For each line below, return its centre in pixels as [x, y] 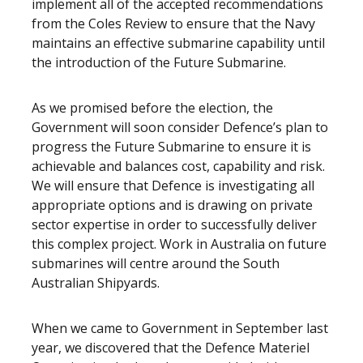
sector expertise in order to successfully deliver [174, 224]
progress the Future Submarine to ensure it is [171, 147]
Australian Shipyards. [96, 283]
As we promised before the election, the [152, 108]
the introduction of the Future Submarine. [159, 62]
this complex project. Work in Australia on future [179, 244]
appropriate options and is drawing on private [172, 205]
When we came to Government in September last [180, 328]
